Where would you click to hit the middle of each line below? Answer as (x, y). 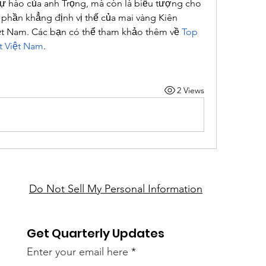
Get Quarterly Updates (96, 233)
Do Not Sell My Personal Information (116, 189)
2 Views (190, 90)
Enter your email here (78, 252)
